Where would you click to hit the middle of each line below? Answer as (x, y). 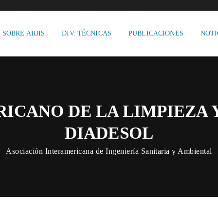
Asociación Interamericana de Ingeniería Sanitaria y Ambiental (109, 151)
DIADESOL (109, 133)
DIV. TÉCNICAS (87, 33)
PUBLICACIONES (156, 33)
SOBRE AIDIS (24, 33)
